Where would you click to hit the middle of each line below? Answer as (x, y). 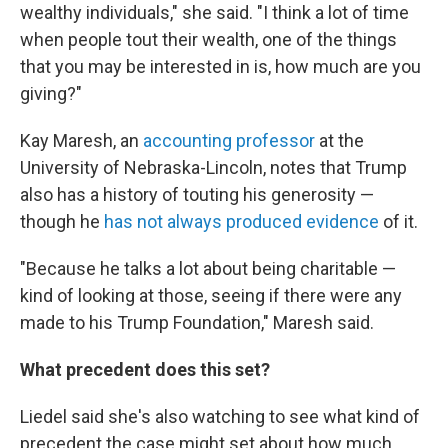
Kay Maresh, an (81, 140)
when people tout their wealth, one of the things (208, 39)
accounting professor (229, 140)
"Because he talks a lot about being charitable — (208, 268)
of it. (398, 221)
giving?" (51, 93)
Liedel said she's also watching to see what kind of (220, 416)
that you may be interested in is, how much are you (220, 66)
